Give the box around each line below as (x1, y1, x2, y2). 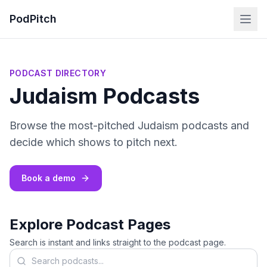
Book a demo (21, 173, 76, 183)
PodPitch (10, 13, 57, 25)
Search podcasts (9, 249, 85, 261)
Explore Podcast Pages (10, 216, 170, 233)
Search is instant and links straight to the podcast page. (10, 237, 226, 247)
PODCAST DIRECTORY (10, 68, 106, 78)
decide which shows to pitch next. (10, 136, 178, 148)
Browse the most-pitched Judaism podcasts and (10, 119, 249, 132)
